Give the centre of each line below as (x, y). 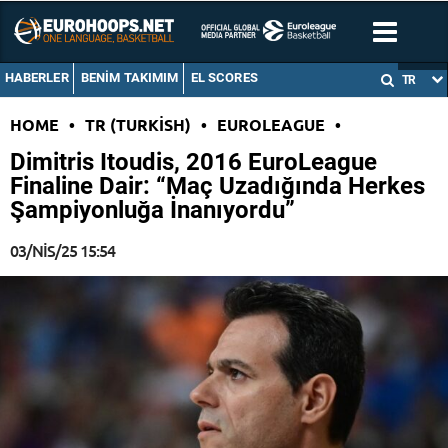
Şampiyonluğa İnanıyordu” (152, 210)
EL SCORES (224, 78)
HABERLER (36, 78)
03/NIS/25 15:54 (62, 250)
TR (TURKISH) (138, 125)
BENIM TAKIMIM (129, 78)
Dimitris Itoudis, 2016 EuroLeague (193, 162)
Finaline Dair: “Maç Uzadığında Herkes (217, 186)
